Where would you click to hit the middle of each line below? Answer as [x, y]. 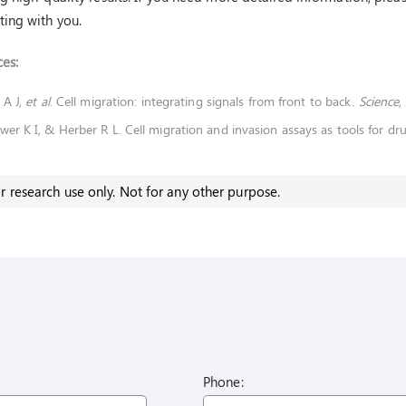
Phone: [223, 382]
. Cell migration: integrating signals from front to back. [204, 101]
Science [379, 101]
